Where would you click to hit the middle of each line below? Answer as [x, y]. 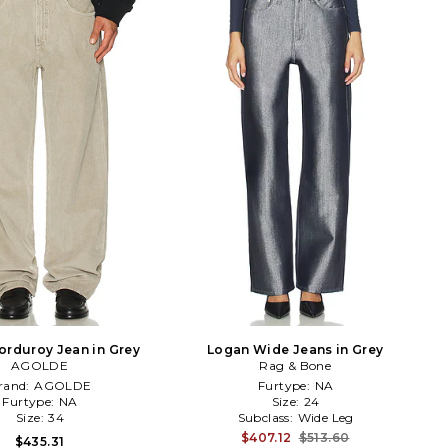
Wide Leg [325, 417]
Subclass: [267, 417]
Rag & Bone [295, 365]
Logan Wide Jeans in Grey [295, 349]
